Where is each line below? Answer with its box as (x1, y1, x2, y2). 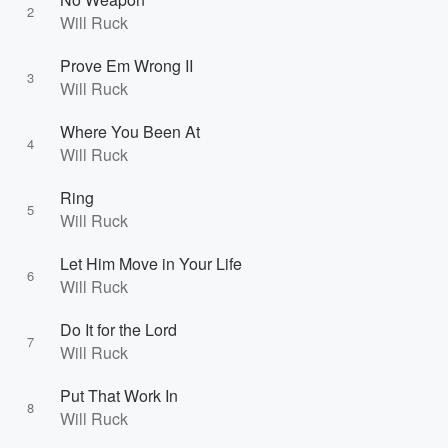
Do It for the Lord (60, 318, 177, 341)
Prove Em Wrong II (60, 54, 193, 77)
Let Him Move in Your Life (60, 252, 242, 275)
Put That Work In (60, 384, 178, 407)
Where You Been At (60, 120, 200, 143)
